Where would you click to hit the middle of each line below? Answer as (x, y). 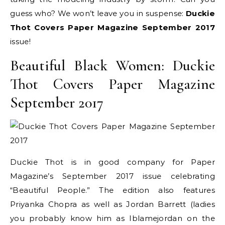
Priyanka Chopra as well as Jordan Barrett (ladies (113, 204)
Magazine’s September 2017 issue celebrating (113, 176)
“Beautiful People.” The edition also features (113, 190)
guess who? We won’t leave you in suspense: (98, 13)
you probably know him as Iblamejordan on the (113, 218)
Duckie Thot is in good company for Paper (113, 162)
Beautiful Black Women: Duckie (113, 66)
